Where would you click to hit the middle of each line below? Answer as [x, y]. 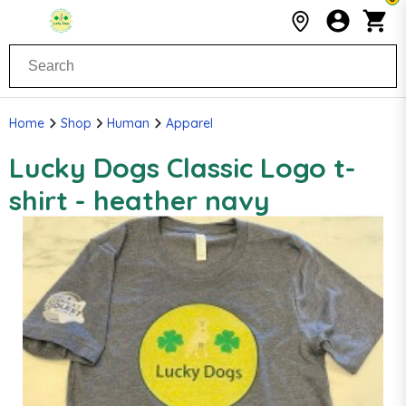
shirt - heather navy [140, 200]
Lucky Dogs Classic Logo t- [183, 168]
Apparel [189, 123]
